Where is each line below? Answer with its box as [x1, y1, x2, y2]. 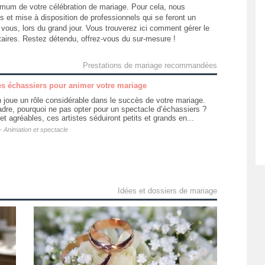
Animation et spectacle [3, 126, 68, 133]
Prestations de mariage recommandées [82, 61, 217, 70]
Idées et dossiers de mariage [117, 186, 217, 195]
